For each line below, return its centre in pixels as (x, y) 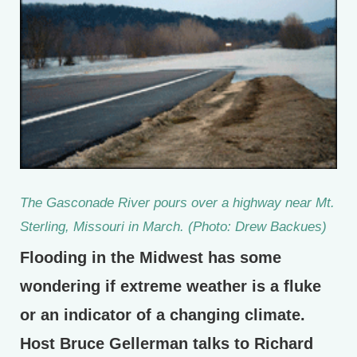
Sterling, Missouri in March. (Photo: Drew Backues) (173, 227)
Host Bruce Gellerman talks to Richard (167, 344)
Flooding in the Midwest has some (151, 258)
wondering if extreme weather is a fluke (171, 286)
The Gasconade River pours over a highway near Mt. (177, 203)
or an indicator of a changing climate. (163, 315)
